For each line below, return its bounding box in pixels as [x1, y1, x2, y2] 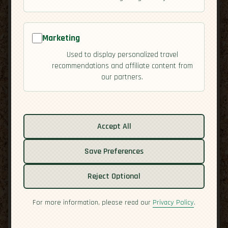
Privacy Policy [153, 198, 194, 208]
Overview [45, 163, 73, 173]
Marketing [42, 33, 80, 44]
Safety [45, 193, 67, 203]
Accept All [97, 121, 131, 132]
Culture [45, 149, 69, 158]
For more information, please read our [33, 198, 153, 208]
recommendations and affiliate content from [51, 61, 193, 71]
